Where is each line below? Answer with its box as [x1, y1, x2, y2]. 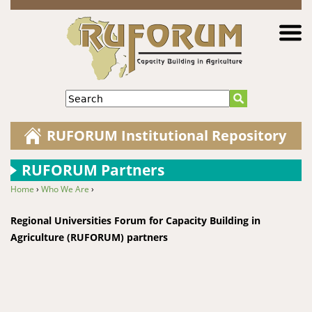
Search [65, 91, 97, 104]
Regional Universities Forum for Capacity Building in [10, 214, 260, 227]
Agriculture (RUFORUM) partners [10, 231, 168, 244]
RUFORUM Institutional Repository [47, 126, 286, 145]
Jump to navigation [112, 3, 200, 16]
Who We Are [41, 183, 89, 195]
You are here [10, 198, 91, 214]
